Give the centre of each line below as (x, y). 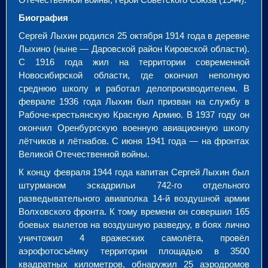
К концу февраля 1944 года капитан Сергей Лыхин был (134, 172)
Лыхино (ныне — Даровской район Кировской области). (134, 48)
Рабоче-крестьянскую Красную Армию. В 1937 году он (134, 114)
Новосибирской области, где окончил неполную (134, 75)
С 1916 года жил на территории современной (134, 62)
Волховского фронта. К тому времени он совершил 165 (134, 211)
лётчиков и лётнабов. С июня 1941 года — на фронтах (134, 141)
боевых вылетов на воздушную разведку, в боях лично (134, 224)
